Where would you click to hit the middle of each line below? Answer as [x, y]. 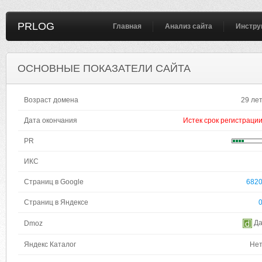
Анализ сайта [189, 26]
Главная [127, 26]
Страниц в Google [54, 182]
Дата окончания [51, 120]
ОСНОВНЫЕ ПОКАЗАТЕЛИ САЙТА [104, 68]
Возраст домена [51, 100]
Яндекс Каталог [50, 244]
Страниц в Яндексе [56, 202]
